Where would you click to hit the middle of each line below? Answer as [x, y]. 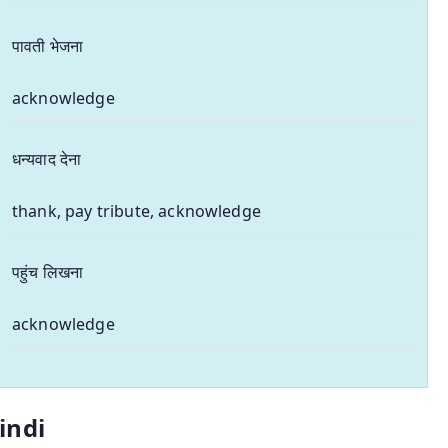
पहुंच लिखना [48, 271]
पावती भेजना [48, 45]
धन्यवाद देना [47, 158]
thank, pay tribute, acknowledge [136, 210]
